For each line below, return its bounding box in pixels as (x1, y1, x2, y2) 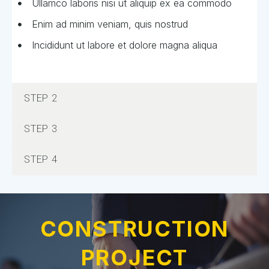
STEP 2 (24, 92, 58, 104)
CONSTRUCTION (40, 216, 229, 243)
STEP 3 (24, 123, 58, 135)
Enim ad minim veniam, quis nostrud (31, 18, 188, 31)
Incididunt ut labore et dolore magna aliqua (31, 39, 217, 52)
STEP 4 (24, 154, 58, 166)
